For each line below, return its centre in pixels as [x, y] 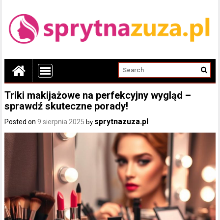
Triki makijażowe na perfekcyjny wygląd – [98, 95]
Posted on [21, 122]
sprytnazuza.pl [122, 121]
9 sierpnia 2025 [61, 122]
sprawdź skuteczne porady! [67, 106]
